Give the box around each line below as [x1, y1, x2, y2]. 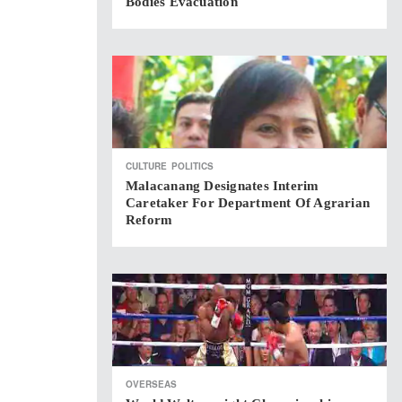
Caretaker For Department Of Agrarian [126, 196, 371, 210]
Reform [126, 213, 173, 227]
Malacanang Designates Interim [126, 179, 319, 193]
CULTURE [126, 160, 167, 172]
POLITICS [171, 160, 214, 172]
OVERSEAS [126, 378, 177, 390]
